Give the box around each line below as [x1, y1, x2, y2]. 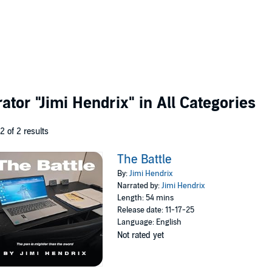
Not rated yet [117, 230, 165, 240]
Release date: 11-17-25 [117, 205, 195, 215]
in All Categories [135, 93, 256, 112]
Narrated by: [117, 181, 162, 191]
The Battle [117, 152, 172, 167]
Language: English [117, 217, 182, 227]
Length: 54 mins [117, 193, 174, 203]
